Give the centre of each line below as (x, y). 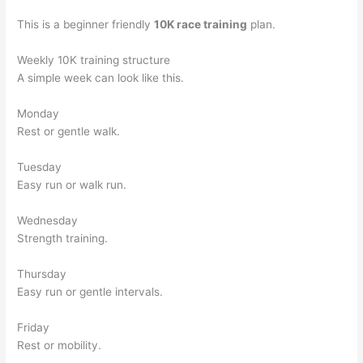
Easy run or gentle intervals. (90, 291)
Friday (34, 327)
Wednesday (48, 220)
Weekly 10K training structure (94, 60)
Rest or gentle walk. (69, 132)
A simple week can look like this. (101, 78)
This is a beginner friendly (86, 25)
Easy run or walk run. (72, 185)
